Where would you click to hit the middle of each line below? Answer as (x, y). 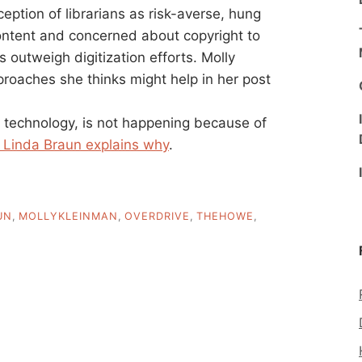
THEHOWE (225, 217)
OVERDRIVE (157, 217)
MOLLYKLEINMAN (68, 217)
